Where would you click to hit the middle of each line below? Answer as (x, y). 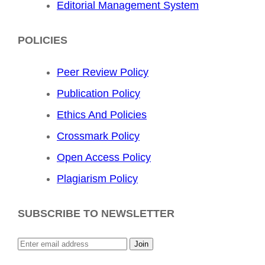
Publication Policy (98, 94)
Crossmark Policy (98, 136)
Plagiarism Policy (97, 179)
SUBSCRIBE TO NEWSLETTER (96, 214)
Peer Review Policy (103, 72)
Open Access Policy (104, 158)
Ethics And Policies (102, 115)
